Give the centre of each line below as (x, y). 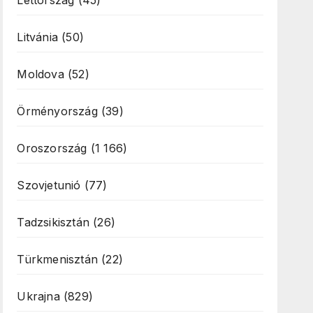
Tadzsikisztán (53, 222)
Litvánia (37, 37)
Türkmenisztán (57, 259)
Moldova (41, 74)
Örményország (57, 111)
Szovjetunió (49, 185)
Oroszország (52, 148)
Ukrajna (38, 296)
